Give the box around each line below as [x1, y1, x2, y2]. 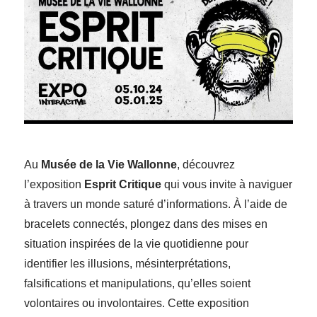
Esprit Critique [84, 178, 162, 190]
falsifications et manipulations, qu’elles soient [24, 277, 251, 289]
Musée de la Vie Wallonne [41, 158, 178, 171]
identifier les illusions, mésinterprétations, [24, 257, 231, 270]
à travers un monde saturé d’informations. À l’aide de [24, 197, 288, 210]
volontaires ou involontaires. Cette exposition [24, 296, 250, 309]
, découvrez [177, 158, 236, 171]
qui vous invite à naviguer [161, 178, 293, 190]
